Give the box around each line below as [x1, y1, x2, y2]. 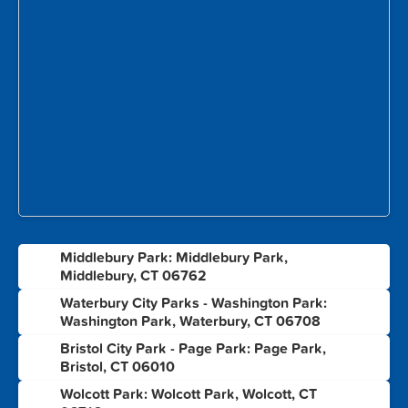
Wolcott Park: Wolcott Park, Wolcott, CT [60, 384, 317, 403]
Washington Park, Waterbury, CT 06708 [60, 311, 321, 331]
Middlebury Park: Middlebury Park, [60, 248, 288, 267]
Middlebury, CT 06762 [60, 266, 207, 285]
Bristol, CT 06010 [60, 357, 175, 376]
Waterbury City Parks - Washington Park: [60, 293, 327, 312]
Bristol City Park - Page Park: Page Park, [60, 339, 326, 358]
